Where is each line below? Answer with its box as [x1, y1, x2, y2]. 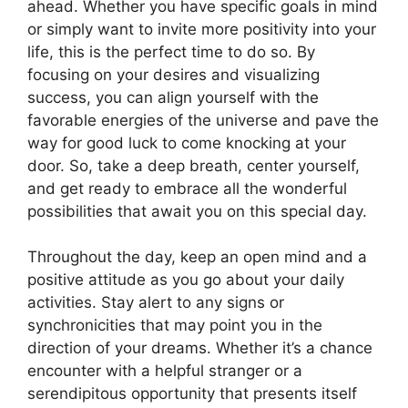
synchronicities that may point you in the [27, 316, 322, 335]
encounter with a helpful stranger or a [27, 362, 302, 381]
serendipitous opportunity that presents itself [27, 384, 357, 403]
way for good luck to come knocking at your [27, 133, 346, 152]
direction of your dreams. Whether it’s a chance [27, 339, 372, 358]
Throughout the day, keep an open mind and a [27, 248, 367, 267]
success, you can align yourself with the [27, 87, 319, 107]
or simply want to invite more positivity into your [27, 19, 376, 38]
